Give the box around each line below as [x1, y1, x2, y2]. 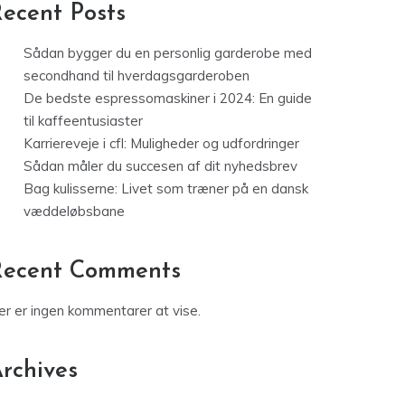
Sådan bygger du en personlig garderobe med [24, 44, 312, 61]
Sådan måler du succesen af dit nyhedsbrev [24, 157, 297, 174]
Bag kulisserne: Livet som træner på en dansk [24, 180, 308, 197]
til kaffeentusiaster [24, 112, 143, 129]
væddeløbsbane [24, 202, 125, 220]
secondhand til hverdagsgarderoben [24, 67, 250, 84]
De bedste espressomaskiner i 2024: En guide [24, 89, 312, 107]
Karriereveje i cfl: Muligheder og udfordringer [24, 135, 299, 152]
